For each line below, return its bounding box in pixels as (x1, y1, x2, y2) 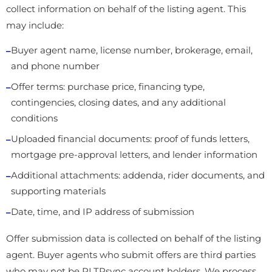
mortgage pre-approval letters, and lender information (11, 149, 257, 160)
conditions (11, 113, 58, 124)
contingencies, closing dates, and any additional (11, 97, 226, 108)
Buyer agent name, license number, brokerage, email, (11, 45, 253, 56)
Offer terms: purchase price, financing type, (11, 81, 205, 92)
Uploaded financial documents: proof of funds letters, (11, 134, 250, 144)
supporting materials (11, 186, 106, 197)
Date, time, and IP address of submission (11, 206, 194, 217)
